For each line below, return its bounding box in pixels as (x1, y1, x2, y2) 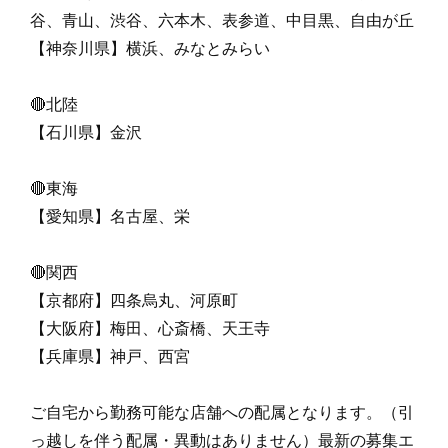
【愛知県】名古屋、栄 (30, 206, 190, 227)
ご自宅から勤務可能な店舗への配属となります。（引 (30, 402, 414, 423)
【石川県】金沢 (30, 122, 142, 143)
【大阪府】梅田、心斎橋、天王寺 (30, 318, 270, 339)
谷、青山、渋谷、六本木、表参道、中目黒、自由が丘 (30, 10, 414, 31)
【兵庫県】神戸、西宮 (30, 346, 190, 367)
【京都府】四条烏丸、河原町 (30, 290, 238, 311)
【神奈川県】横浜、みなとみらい (30, 38, 270, 59)
